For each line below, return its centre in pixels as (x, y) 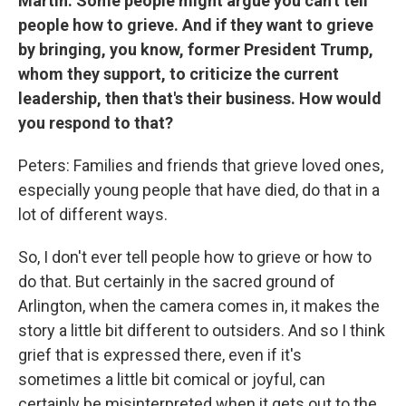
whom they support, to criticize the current (179, 73)
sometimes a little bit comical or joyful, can (172, 379)
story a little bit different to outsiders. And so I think (202, 330)
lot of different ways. (93, 214)
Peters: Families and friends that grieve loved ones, (201, 165)
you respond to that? (96, 122)
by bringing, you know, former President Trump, (196, 49)
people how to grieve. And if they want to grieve (196, 24)
